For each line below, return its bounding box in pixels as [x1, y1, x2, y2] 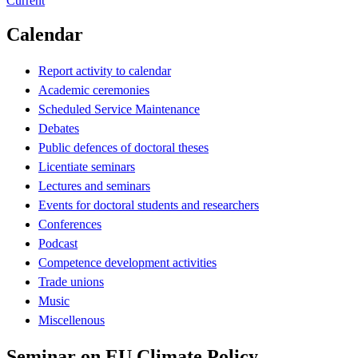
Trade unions [38, 274, 104, 288]
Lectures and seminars [38, 178, 150, 193]
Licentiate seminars [38, 159, 135, 173]
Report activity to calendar [38, 63, 171, 78]
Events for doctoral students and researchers [38, 197, 259, 212]
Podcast [38, 236, 78, 250]
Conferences [38, 217, 101, 231]
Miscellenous [38, 312, 105, 327]
